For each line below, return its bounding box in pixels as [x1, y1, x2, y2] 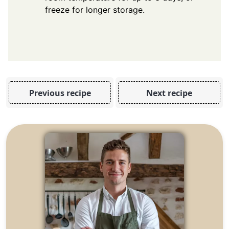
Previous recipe [29, 87, 91, 99]
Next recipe [146, 87, 192, 99]
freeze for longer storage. [45, 4, 145, 15]
